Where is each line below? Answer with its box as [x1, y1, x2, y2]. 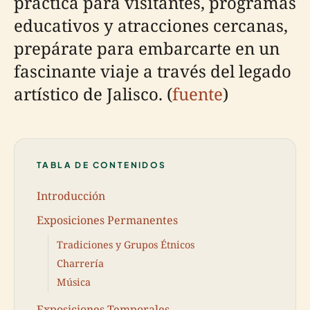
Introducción [37, 188, 105, 203]
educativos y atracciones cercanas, [14, 14, 288, 37]
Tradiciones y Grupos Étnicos [57, 237, 194, 251]
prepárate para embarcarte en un [14, 37, 280, 60]
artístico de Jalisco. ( [14, 82, 172, 105]
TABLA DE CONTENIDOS [37, 160, 167, 170]
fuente [172, 82, 223, 105]
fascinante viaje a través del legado [14, 60, 291, 82]
